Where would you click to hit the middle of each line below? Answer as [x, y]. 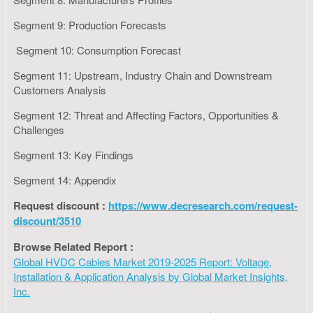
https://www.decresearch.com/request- [203, 205]
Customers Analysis [61, 89]
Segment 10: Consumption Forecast [99, 50]
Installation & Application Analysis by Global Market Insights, [151, 276]
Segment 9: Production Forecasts [90, 24]
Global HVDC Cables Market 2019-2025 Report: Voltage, [143, 261]
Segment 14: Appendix [65, 180]
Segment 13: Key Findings [75, 154]
